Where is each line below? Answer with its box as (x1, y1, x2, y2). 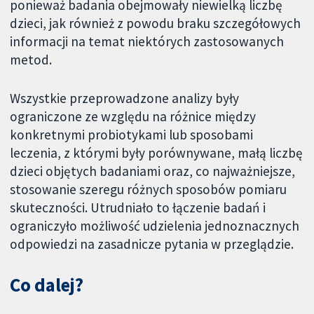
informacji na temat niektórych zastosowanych (10, 33, 285, 50)
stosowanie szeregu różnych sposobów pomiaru (10, 180, 287, 198)
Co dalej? (10, 273, 84, 296)
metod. (10, 51, 53, 69)
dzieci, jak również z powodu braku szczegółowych (10, 15, 301, 32)
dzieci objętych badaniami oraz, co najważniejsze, (10, 162, 296, 179)
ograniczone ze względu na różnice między (10, 107, 257, 125)
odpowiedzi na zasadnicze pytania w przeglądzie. (10, 235, 294, 252)
